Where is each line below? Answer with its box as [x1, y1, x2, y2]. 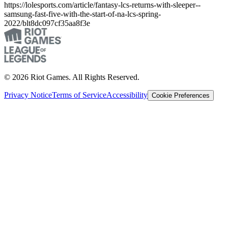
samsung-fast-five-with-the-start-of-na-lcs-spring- [4, 9, 161, 18]
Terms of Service [52, 90, 106, 99]
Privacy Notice [4, 90, 52, 99]
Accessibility [106, 90, 148, 99]
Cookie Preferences [152, 91, 210, 99]
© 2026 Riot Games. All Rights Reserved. [4, 72, 139, 81]
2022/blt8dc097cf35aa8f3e [4, 18, 90, 27]
